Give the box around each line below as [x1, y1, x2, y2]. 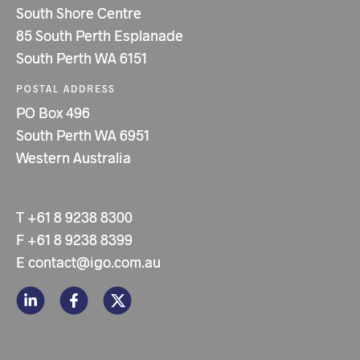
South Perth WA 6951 [16, 125, 149, 144]
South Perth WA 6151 [16, 48, 147, 67]
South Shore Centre [16, 3, 141, 22]
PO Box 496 [16, 103, 90, 121]
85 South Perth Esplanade [16, 26, 183, 44]
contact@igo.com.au [28, 252, 161, 271]
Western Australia [16, 148, 131, 166]
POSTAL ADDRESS [16, 82, 115, 94]
